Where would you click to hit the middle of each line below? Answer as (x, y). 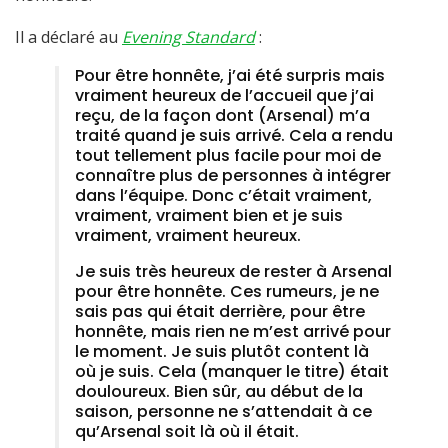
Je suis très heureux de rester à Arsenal (233, 272)
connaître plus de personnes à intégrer (233, 176)
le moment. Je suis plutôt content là (222, 352)
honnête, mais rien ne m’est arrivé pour (233, 332)
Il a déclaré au (68, 37)
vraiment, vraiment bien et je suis (209, 216)
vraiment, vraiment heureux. (188, 236)
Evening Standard (188, 37)
